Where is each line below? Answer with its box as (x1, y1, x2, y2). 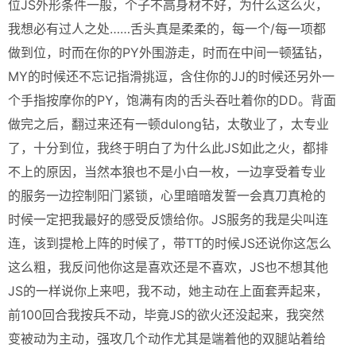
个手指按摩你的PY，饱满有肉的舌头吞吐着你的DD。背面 (8, 92, 336, 108)
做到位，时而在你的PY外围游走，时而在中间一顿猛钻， (8, 44, 330, 60)
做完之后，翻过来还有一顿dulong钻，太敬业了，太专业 (8, 116, 329, 132)
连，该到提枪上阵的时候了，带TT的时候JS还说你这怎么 (8, 235, 331, 251)
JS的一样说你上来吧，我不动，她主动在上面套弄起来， (8, 283, 328, 299)
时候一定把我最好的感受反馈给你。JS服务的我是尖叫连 (8, 211, 328, 227)
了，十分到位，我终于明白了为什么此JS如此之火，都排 (8, 140, 328, 156)
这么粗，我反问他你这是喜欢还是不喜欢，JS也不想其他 (8, 259, 328, 275)
